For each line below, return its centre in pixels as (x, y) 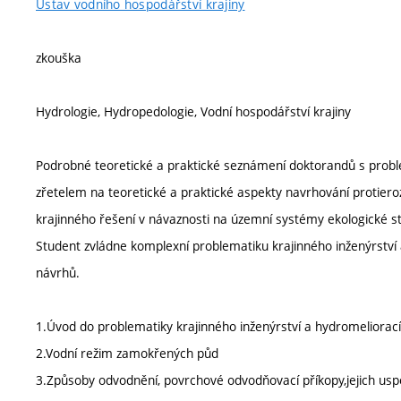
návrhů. (58, 273)
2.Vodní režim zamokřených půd (127, 353)
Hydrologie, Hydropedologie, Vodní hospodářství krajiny (193, 111)
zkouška (59, 58)
